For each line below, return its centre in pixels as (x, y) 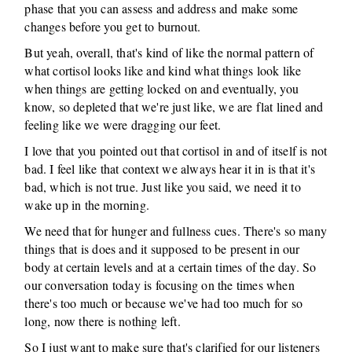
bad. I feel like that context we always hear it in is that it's (170, 169)
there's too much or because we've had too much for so (164, 303)
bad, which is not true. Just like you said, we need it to (163, 187)
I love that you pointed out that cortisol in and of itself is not (176, 150)
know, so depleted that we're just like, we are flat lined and (174, 106)
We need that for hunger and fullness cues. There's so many (176, 231)
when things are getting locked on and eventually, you (162, 88)
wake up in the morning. (87, 205)
